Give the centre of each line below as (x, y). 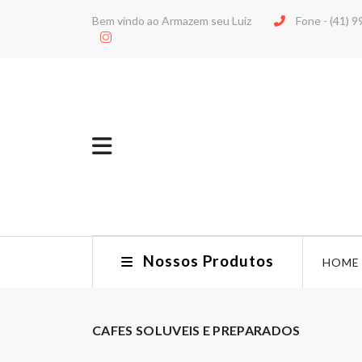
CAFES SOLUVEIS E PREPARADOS (196, 330)
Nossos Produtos (208, 261)
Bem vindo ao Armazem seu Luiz (172, 21)
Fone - (311, 21)
